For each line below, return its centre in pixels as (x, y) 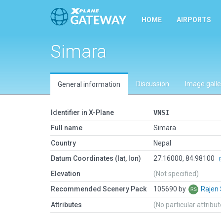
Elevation (66, 174)
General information (89, 84)
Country (63, 143)
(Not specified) (176, 174)
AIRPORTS (194, 20)
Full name (67, 128)
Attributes (66, 205)
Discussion (153, 84)
